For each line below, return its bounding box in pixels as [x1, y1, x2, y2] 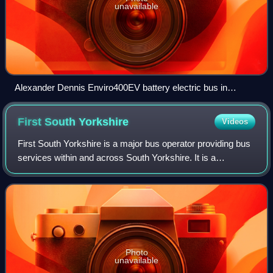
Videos [221, 116, 248, 126]
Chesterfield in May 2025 [15, 96, 113, 107]
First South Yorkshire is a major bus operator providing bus [18, 138, 251, 149]
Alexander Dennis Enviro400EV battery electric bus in [15, 82, 227, 93]
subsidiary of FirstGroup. [18, 166, 116, 177]
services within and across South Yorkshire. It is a [18, 152, 216, 163]
